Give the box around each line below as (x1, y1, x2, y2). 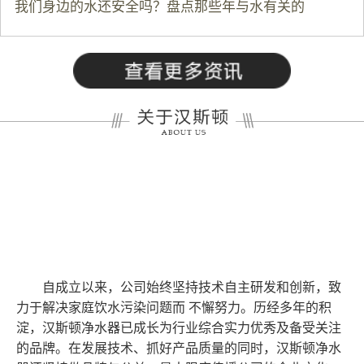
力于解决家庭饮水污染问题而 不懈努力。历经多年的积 (16, 300, 331, 314)
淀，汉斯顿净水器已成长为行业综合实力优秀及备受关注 (16, 320, 341, 335)
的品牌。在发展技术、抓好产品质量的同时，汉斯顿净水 (16, 340, 341, 355)
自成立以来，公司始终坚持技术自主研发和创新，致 (42, 279, 341, 294)
